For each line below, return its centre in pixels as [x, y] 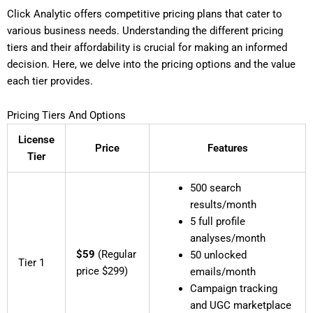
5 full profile [218, 222]
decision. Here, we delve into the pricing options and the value [151, 64]
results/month [224, 205]
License [36, 140]
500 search [216, 188]
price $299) [102, 271]
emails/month [223, 272]
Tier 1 [31, 263]
